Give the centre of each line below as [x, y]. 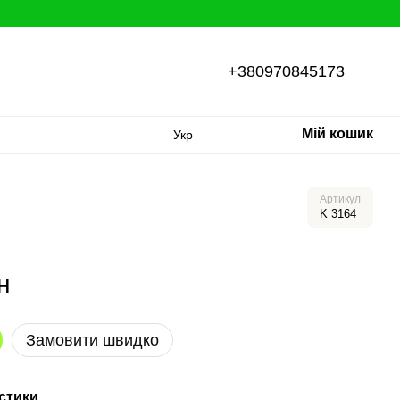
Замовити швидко [93, 340]
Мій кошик [337, 133]
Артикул [340, 199]
